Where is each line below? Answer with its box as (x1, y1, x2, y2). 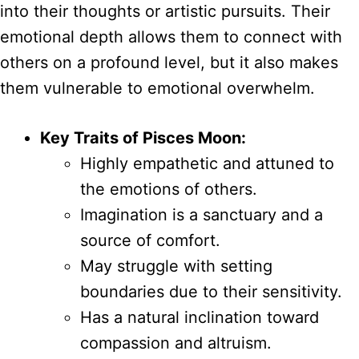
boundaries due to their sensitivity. (80, 281, 342, 301)
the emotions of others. (80, 179, 257, 199)
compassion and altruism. (80, 333, 272, 353)
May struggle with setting (80, 256, 272, 276)
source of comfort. (80, 230, 220, 250)
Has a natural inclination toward (80, 307, 319, 327)
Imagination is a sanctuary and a (80, 204, 323, 224)
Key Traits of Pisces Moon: (40, 127, 246, 147)
